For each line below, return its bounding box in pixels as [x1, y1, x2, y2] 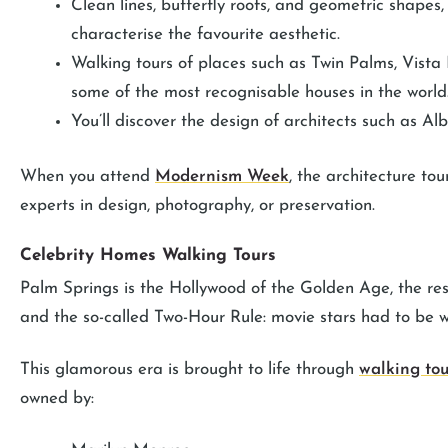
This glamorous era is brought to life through [20, 360, 359, 378]
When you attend [20, 167, 155, 185]
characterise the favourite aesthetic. [71, 26, 345, 44]
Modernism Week [155, 167, 289, 185]
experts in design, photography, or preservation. [20, 196, 375, 214]
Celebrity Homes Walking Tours [20, 246, 276, 264]
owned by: [20, 389, 94, 407]
